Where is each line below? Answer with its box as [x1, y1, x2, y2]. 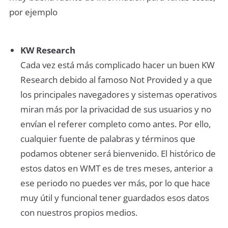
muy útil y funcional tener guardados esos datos [20, 191, 209, 204]
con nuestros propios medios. [20, 206, 137, 218]
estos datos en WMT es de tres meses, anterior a [20, 162, 213, 174]
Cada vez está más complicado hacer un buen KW [20, 59, 215, 71]
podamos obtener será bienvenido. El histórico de [20, 147, 216, 159]
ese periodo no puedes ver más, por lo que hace [20, 177, 210, 189]
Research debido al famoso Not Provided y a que [20, 73, 212, 85]
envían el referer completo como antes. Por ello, [20, 118, 211, 130]
